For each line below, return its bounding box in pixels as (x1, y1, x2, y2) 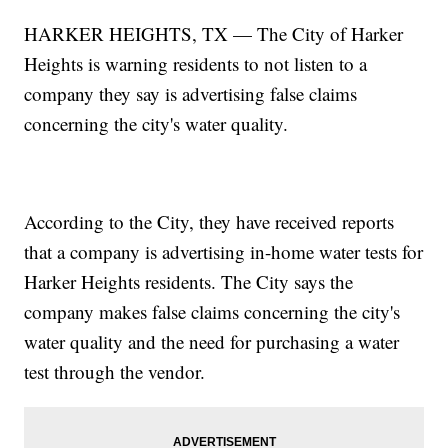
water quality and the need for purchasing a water (24, 329, 400, 355)
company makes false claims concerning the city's (24, 299, 401, 325)
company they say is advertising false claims (24, 81, 358, 107)
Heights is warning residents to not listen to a (24, 51, 368, 77)
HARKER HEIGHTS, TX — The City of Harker (24, 21, 404, 47)
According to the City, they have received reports (24, 209, 395, 235)
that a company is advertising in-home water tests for (24, 239, 424, 265)
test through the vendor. (24, 359, 206, 385)
